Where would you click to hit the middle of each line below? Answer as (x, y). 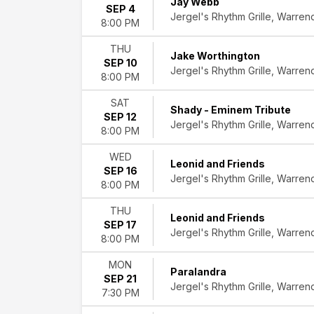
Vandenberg (117, 84)
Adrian (103, 69)
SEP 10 (120, 63)
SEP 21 (120, 279)
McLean (107, 54)
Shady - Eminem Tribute (231, 110)
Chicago (108, 305)
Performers (115, 25)
